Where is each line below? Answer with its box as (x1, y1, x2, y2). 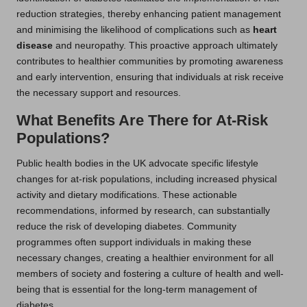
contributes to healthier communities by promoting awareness (16, 56, 283, 67)
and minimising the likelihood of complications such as (16, 25, 253, 36)
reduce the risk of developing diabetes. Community (16, 221, 236, 232)
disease (16, 40, 53, 51)
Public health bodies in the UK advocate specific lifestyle (16, 158, 258, 169)
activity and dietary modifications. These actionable (16, 190, 237, 201)
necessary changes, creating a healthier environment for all (16, 253, 273, 264)
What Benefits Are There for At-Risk (16, 112, 268, 130)
